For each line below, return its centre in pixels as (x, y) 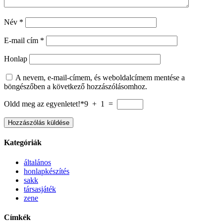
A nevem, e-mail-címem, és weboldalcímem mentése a (100, 78)
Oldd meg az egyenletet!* (44, 104)
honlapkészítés (47, 171)
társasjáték (40, 189)
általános (37, 162)
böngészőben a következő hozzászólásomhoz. (76, 86)
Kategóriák (23, 143)
